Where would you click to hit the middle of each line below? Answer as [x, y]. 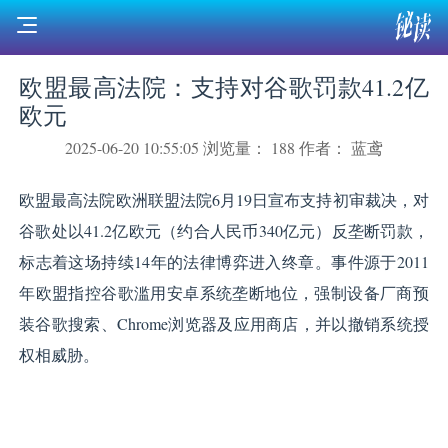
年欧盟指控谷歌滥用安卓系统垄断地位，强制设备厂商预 [224, 292]
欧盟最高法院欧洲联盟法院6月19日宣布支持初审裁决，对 [224, 199]
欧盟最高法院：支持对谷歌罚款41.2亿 [224, 86]
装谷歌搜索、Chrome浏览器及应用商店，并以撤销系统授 [224, 323]
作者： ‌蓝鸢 [341, 148]
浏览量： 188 [249, 148]
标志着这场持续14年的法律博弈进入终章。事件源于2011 [224, 261]
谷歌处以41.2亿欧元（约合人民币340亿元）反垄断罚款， [224, 230]
